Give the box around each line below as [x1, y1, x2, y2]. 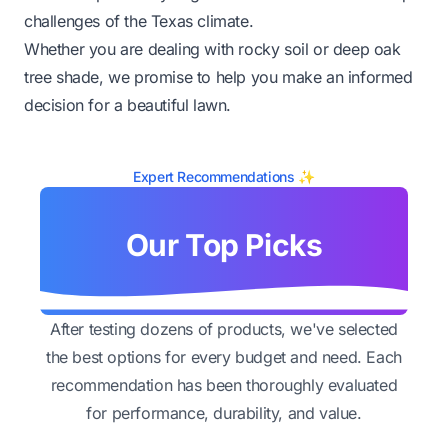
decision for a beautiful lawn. [24, 94, 232, 115]
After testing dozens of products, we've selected [50, 318, 398, 339]
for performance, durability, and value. [86, 402, 362, 423]
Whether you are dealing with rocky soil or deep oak [24, 38, 401, 59]
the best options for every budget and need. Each [46, 346, 402, 367]
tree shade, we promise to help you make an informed [24, 66, 413, 87]
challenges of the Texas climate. [24, 10, 254, 31]
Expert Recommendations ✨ [133, 167, 315, 185]
